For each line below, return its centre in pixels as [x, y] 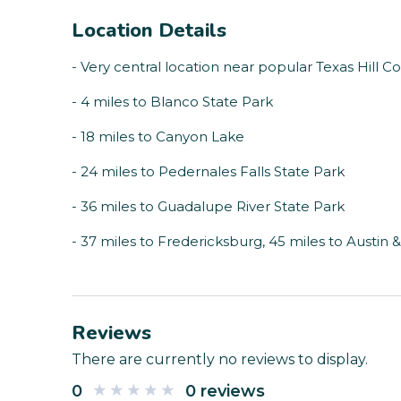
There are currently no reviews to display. [220, 360]
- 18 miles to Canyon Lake [158, 137]
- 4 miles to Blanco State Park [172, 102]
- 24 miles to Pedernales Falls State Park [208, 172]
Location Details [149, 31]
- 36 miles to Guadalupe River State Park [208, 207]
